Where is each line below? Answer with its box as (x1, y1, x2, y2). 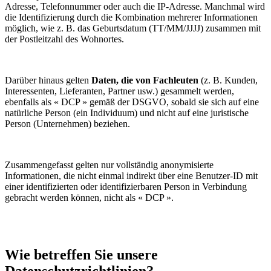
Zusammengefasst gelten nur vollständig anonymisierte (5, 159, 214, 170)
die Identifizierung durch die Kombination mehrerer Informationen (5, 11, 258, 22)
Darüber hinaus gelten (5, 74, 91, 85)
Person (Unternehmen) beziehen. (5, 118, 130, 129)
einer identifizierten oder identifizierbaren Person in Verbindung (5, 181, 247, 192)
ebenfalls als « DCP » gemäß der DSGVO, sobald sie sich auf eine (5, 96, 259, 107)
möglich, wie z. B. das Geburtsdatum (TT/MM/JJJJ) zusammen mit (5, 22, 261, 33)
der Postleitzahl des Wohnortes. (5, 33, 124, 44)
